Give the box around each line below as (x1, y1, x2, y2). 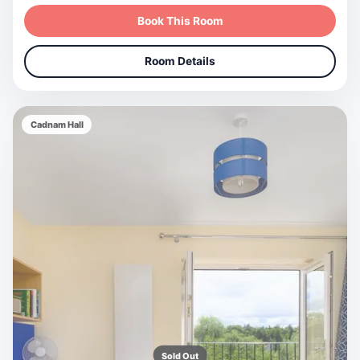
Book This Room (137, 14, 223, 27)
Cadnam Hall (30, 119, 84, 131)
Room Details (145, 55, 215, 68)
